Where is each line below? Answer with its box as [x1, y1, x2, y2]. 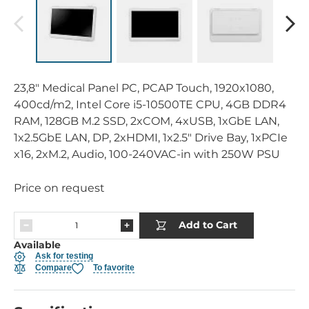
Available [14, 238, 61, 251]
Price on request [14, 181, 105, 195]
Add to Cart [179, 219, 238, 232]
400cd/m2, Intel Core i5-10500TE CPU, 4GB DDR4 [14, 97, 286, 111]
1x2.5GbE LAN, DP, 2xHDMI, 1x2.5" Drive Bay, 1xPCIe [14, 130, 288, 144]
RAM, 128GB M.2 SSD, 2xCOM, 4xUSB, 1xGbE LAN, [14, 114, 279, 128]
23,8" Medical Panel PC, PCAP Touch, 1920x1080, [14, 81, 274, 94]
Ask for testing [35, 251, 93, 261]
